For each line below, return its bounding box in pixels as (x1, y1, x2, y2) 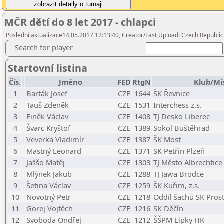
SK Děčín (153, 203, 183, 213)
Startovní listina (8, 61, 87, 75)
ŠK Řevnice (153, 88, 190, 98)
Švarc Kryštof (26, 123, 70, 133)
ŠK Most (153, 134, 181, 144)
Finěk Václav (26, 111, 68, 121)
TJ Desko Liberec (153, 111, 210, 121)
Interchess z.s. (153, 100, 202, 110)
